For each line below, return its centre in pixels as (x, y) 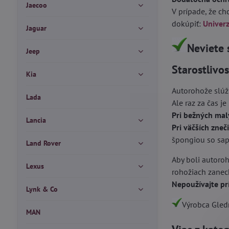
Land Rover (43, 143)
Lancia (36, 120)
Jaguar (36, 28)
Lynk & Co (42, 189)
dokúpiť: (188, 24)
